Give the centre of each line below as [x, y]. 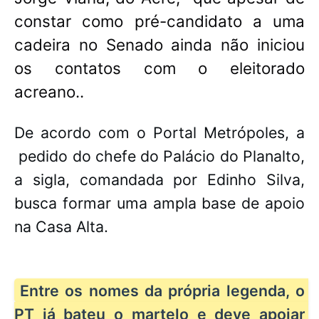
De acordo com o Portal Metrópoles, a [159, 133]
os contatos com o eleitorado [159, 68]
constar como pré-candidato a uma [159, 21]
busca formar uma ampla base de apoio [159, 203]
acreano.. [49, 92]
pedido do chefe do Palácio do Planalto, [162, 156]
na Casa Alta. [61, 227]
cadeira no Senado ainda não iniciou [159, 45]
